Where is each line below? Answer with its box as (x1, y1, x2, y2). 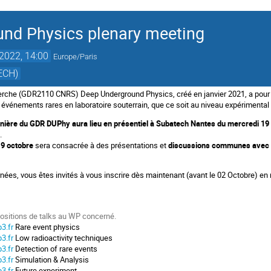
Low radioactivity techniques (15, 232, 113, 243)
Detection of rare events (15, 243, 98, 254)
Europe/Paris (53, 52, 98, 61)
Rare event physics (15, 221, 80, 232)
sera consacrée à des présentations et (35, 140, 169, 151)
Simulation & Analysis (15, 253, 90, 265)
